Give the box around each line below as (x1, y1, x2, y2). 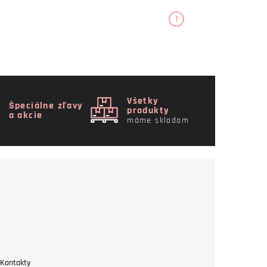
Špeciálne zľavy (8, 99, 83, 112)
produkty (127, 104, 170, 117)
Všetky (127, 94, 159, 107)
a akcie (8, 108, 43, 122)
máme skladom (127, 114, 189, 126)
